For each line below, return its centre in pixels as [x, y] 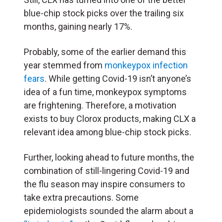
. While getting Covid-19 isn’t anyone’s [118, 79]
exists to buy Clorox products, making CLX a [110, 119]
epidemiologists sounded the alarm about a [109, 211]
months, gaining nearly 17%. [78, 27]
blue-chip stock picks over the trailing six [104, 13]
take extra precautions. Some [81, 198]
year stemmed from [64, 65]
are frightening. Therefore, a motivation [100, 106]
